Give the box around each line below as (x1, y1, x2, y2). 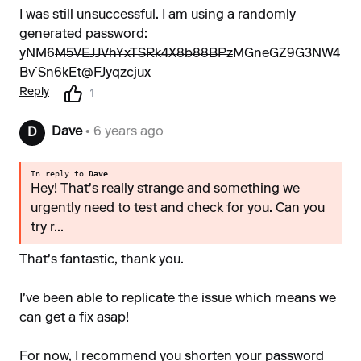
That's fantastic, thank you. (19, 254, 184, 267)
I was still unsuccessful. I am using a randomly (19, 9, 296, 22)
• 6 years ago (82, 126, 164, 139)
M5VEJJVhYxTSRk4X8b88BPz (55, 48, 233, 60)
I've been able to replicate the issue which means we (19, 293, 336, 305)
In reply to (31, 169, 89, 178)
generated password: (19, 28, 147, 41)
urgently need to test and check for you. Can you (31, 202, 325, 215)
